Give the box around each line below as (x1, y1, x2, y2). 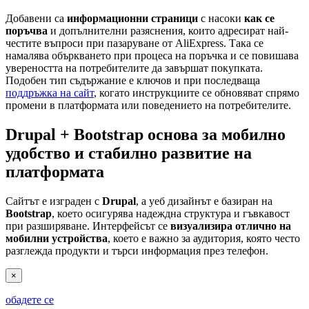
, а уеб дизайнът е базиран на (136, 195, 272, 207)
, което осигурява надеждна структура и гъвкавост (52, 207, 290, 219)
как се (244, 12, 275, 25)
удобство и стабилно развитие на (6, 144, 252, 163)
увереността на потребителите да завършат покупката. (6, 62, 263, 74)
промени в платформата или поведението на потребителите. (6, 99, 291, 112)
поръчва (6, 25, 48, 37)
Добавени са (6, 12, 67, 25)
